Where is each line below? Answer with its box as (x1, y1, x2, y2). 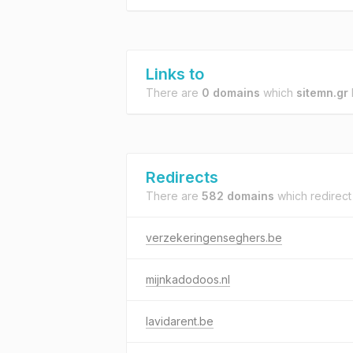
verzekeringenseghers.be (146, 231, 282, 244)
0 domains (202, 86, 260, 99)
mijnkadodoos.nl (146, 273, 230, 286)
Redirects (146, 168, 218, 187)
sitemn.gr (296, 86, 348, 99)
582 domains (202, 189, 274, 203)
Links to (146, 65, 204, 84)
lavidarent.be (146, 314, 214, 328)
